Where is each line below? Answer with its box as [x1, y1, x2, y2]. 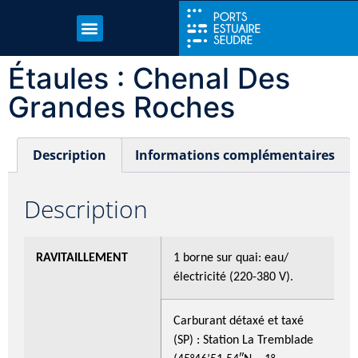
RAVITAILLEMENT [36, 251, 128, 265]
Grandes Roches [8, 89, 235, 125]
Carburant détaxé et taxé [173, 314, 304, 328]
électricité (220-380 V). [173, 270, 293, 284]
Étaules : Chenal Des [8, 60, 290, 96]
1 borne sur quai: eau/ [173, 251, 288, 265]
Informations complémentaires [134, 145, 335, 164]
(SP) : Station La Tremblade [173, 333, 313, 347]
